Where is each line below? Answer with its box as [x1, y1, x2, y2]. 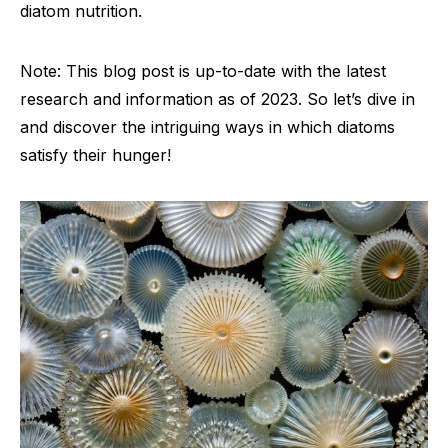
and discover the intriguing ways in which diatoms [20, 117, 395, 137]
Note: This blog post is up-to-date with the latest [20, 61, 386, 81]
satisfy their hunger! [20, 145, 171, 165]
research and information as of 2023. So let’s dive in [20, 89, 415, 109]
